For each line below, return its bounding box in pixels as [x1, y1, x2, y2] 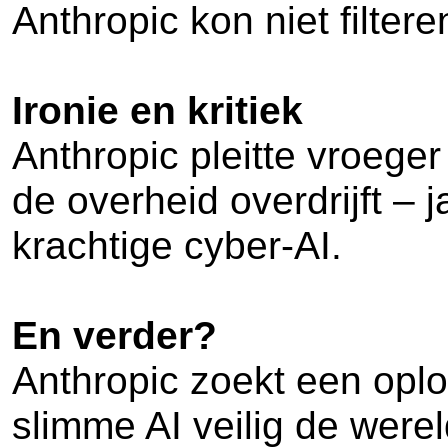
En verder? [12, 314, 217, 357]
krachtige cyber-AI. [12, 224, 342, 267]
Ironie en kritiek [12, 89, 303, 132]
